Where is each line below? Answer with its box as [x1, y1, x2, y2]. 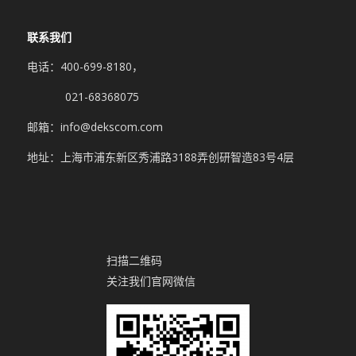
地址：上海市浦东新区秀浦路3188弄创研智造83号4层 [26, 149, 294, 165]
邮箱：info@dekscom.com [26, 119, 163, 135]
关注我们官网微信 [106, 273, 195, 288]
